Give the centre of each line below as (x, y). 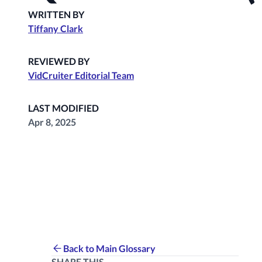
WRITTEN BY (56, 15)
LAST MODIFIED (63, 108)
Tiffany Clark (56, 29)
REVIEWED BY (59, 61)
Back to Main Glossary (109, 248)
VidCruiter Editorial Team (81, 75)
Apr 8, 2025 (52, 122)
